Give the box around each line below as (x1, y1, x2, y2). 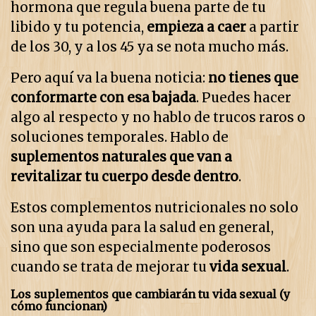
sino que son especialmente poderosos (11, 239, 271, 256)
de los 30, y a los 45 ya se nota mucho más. (11, 39, 288, 56)
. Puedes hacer (196, 90, 291, 107)
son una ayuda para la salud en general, (11, 219, 274, 236)
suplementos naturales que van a (11, 149, 232, 166)
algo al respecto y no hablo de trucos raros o (11, 109, 305, 126)
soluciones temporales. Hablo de (11, 129, 229, 146)
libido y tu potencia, (11, 19, 147, 36)
